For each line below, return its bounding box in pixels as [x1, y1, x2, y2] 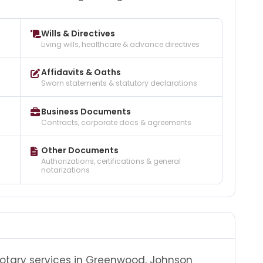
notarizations [41, 165, 90, 176]
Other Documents [41, 144, 119, 157]
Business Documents [41, 105, 131, 117]
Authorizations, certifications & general [41, 156, 181, 167]
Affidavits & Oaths [41, 66, 121, 79]
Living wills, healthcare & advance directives [41, 39, 200, 49]
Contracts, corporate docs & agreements [41, 117, 191, 127]
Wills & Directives [41, 27, 115, 39]
